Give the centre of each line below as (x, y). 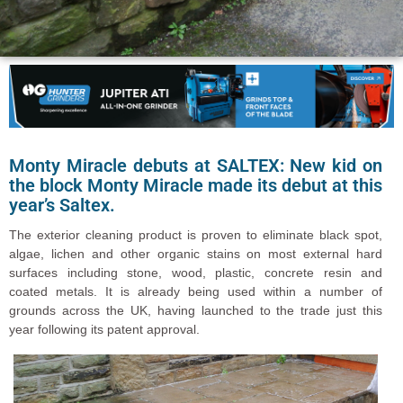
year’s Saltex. (62, 206)
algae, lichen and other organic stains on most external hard (196, 253)
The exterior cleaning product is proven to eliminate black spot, (196, 234)
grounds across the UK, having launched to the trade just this (196, 310)
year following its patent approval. (104, 329)
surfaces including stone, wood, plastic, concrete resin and (196, 272)
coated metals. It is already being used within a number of (196, 291)
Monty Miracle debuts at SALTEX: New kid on (196, 166)
